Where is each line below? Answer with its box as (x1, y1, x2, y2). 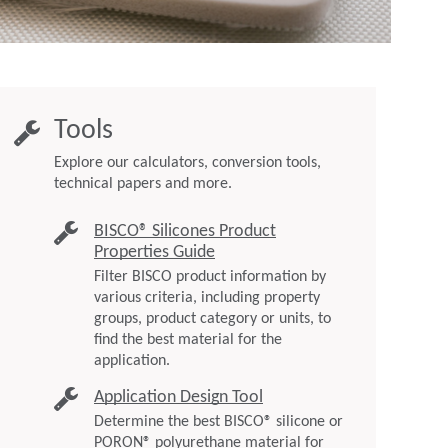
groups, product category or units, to (94, 311, 331, 328)
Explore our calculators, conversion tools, (54, 155, 321, 172)
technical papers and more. (54, 176, 232, 193)
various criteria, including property (94, 290, 320, 307)
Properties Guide (94, 243, 215, 263)
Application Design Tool (94, 387, 263, 407)
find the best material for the (94, 332, 282, 349)
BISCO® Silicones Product (94, 222, 276, 242)
